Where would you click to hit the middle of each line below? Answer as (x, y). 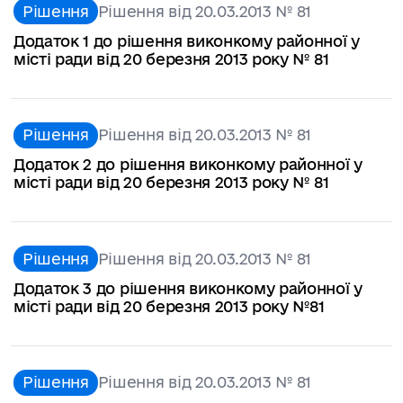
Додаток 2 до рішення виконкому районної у (188, 165)
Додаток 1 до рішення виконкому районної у (187, 40)
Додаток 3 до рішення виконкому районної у (188, 288)
